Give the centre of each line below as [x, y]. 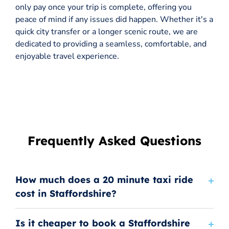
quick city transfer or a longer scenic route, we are [107, 32]
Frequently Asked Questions [114, 141]
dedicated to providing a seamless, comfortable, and [111, 44]
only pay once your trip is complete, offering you [104, 7]
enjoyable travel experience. [67, 56]
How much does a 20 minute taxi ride [104, 180]
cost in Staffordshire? [66, 194]
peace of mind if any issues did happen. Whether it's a [114, 20]
